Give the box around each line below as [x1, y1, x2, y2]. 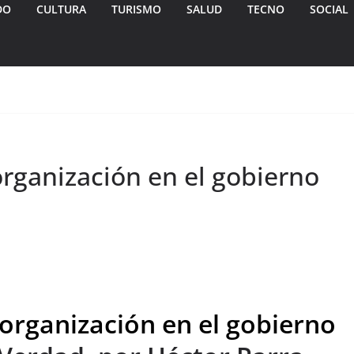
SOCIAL [310, 2, 348, 17]
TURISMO [111, 2, 161, 17]
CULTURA [36, 2, 86, 17]
